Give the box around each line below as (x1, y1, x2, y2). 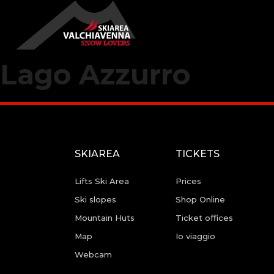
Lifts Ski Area (75, 176, 129, 186)
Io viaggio (176, 231, 216, 241)
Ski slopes (75, 194, 116, 204)
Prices (176, 176, 202, 186)
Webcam (75, 250, 112, 259)
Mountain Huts (75, 213, 135, 223)
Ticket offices (176, 213, 234, 223)
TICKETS (176, 148, 220, 160)
